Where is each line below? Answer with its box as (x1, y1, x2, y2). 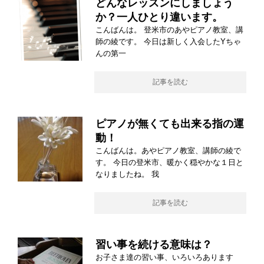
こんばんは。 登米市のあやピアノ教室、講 (95, 25, 243, 34)
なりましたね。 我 (95, 170, 159, 179)
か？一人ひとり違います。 (95, 11, 223, 23)
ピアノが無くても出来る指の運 (95, 118, 244, 130)
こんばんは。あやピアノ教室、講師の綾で (95, 146, 241, 155)
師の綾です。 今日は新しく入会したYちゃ (95, 37, 241, 46)
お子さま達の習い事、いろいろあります (95, 253, 233, 262)
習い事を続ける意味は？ (95, 239, 212, 250)
